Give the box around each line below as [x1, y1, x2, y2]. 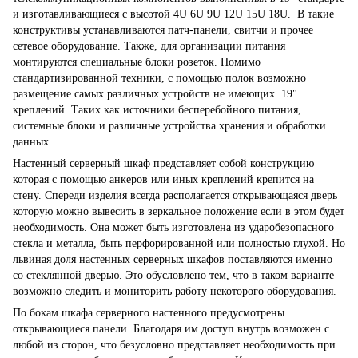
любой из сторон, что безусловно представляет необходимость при [13, 339, 336, 352]
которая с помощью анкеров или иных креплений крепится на [13, 173, 314, 186]
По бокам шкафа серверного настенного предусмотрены [13, 307, 284, 320]
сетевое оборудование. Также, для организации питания [13, 40, 285, 53]
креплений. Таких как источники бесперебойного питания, [13, 104, 301, 117]
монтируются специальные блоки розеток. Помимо [13, 56, 261, 69]
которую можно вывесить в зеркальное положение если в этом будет [13, 205, 344, 218]
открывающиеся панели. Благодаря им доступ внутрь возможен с [13, 323, 329, 336]
